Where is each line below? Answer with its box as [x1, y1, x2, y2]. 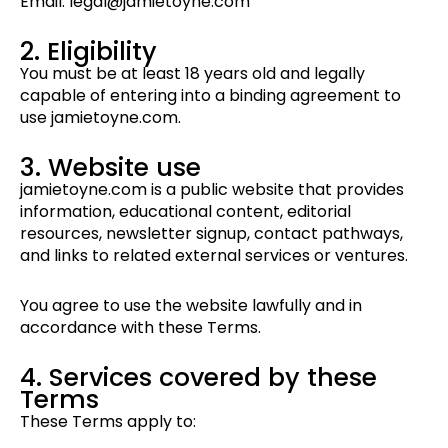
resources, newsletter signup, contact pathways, [20, 222, 403, 246]
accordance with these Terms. [20, 316, 261, 340]
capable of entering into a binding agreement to [20, 84, 401, 108]
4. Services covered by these [20, 360, 377, 396]
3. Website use [20, 150, 201, 186]
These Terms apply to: [20, 410, 196, 434]
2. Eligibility [20, 34, 157, 70]
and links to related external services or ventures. [20, 244, 408, 268]
